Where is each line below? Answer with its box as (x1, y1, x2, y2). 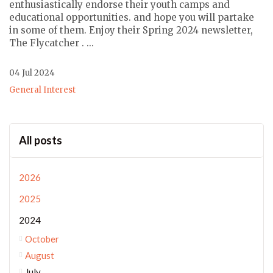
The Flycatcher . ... (9, 37, 94, 49)
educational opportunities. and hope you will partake (9, 12, 254, 23)
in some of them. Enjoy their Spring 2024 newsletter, (9, 24, 253, 36)
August (25, 250, 54, 261)
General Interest (9, 85, 76, 95)
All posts (19, 133, 62, 147)
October (25, 233, 59, 244)
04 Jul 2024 (9, 68, 55, 78)
